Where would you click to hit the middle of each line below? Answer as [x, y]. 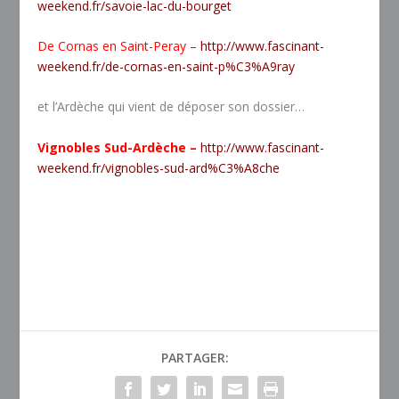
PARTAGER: [195, 357]
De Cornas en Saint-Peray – [119, 46]
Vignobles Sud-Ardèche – [119, 147]
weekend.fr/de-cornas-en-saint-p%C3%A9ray [167, 67]
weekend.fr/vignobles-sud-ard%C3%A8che [159, 167]
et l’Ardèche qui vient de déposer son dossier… [171, 107]
